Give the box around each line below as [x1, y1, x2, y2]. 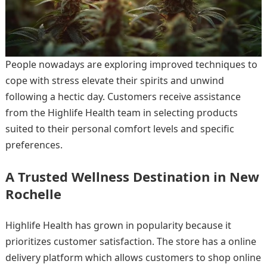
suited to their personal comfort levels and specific [5, 122, 234, 135]
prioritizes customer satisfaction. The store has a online [5, 234, 256, 248]
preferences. [5, 138, 65, 151]
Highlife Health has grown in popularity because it [5, 218, 231, 232]
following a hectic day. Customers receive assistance [5, 89, 241, 103]
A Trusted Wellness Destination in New [5, 167, 259, 185]
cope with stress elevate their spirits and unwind [5, 73, 224, 87]
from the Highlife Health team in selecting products [5, 105, 238, 119]
